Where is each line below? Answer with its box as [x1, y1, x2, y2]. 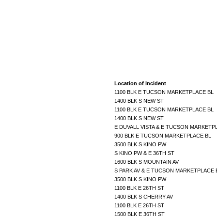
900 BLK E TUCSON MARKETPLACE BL [114, 132, 213, 139]
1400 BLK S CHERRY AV [114, 193, 174, 200]
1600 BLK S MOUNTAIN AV [114, 158, 180, 165]
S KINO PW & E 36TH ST [114, 150, 176, 156]
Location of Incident [114, 80, 166, 86]
